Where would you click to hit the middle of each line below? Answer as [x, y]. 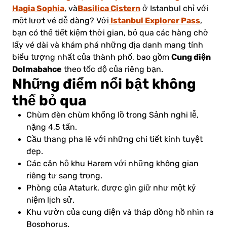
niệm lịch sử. [50, 200]
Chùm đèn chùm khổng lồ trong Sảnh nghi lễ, [112, 115]
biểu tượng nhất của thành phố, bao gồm [92, 58]
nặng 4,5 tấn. [52, 127]
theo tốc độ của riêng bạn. [112, 70]
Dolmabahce [37, 69]
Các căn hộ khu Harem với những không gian [112, 164]
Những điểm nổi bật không [104, 84]
